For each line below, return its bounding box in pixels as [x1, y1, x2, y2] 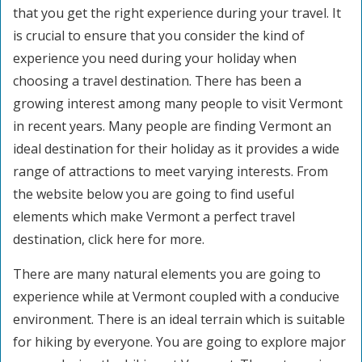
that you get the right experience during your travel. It [13, 4, 341, 22]
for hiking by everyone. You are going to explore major [13, 333, 346, 351]
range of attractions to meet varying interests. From [13, 162, 328, 180]
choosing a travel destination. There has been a [13, 72, 301, 90]
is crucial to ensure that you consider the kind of [13, 27, 305, 44]
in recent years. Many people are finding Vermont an [13, 117, 331, 135]
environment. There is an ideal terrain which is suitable [13, 310, 345, 328]
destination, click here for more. [13, 230, 204, 248]
